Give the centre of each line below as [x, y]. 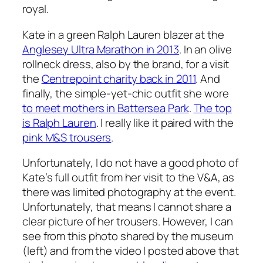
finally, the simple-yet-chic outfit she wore [126, 93]
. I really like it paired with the [165, 122]
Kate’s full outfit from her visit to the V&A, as [129, 177]
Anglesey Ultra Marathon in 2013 [101, 49]
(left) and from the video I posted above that [131, 251]
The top [213, 108]
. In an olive [205, 49]
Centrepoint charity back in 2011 [119, 78]
